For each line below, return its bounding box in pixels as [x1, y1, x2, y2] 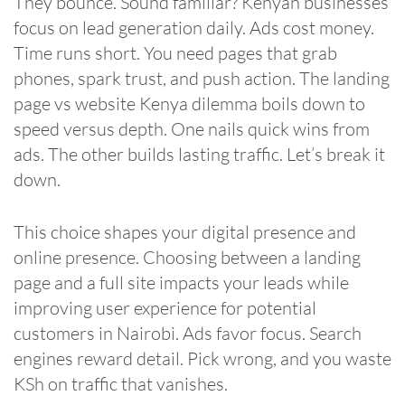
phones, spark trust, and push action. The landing [14, 66, 390, 89]
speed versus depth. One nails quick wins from [14, 117, 370, 140]
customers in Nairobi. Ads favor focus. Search [14, 321, 362, 344]
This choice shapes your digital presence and [14, 220, 356, 243]
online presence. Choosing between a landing [14, 245, 361, 268]
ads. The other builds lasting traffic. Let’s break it [14, 142, 385, 165]
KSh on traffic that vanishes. [14, 372, 228, 395]
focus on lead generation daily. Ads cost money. [14, 15, 374, 39]
